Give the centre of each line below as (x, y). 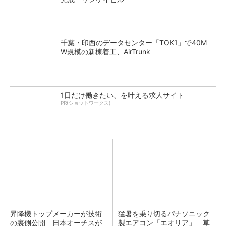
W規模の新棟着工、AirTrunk (105, 52)
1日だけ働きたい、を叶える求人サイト (122, 95)
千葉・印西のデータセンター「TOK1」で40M (134, 43)
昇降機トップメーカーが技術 (56, 214)
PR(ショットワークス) (86, 103)
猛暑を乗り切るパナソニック (164, 214)
